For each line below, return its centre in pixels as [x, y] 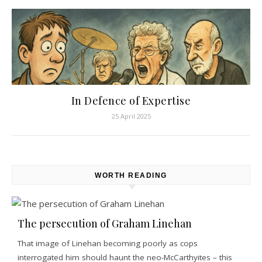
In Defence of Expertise [131, 101]
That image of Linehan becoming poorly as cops [108, 243]
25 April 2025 [131, 116]
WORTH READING [131, 175]
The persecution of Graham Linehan [105, 223]
